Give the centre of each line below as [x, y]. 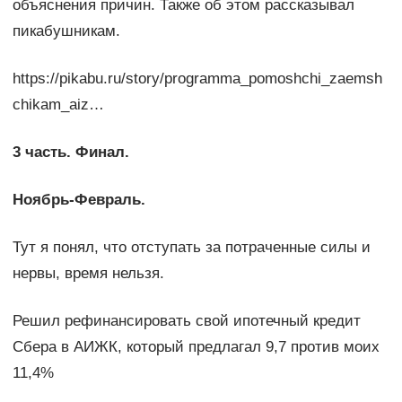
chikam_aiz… [58, 105]
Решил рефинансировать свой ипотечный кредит [186, 321]
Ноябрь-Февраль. [79, 200]
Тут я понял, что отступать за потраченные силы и [191, 248]
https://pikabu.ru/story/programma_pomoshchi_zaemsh [197, 79]
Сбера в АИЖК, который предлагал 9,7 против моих [196, 347]
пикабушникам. [66, 31]
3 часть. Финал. [70, 153]
